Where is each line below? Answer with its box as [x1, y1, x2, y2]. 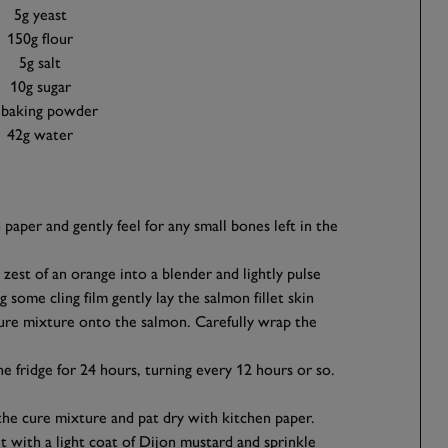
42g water [7, 124, 74, 144]
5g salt [19, 52, 62, 72]
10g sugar [9, 76, 71, 96]
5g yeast [13, 4, 67, 24]
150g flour [7, 28, 74, 48]
